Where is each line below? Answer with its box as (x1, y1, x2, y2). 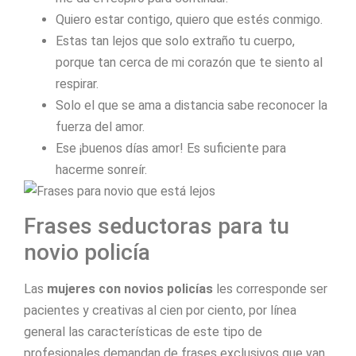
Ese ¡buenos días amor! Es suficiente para (56, 140, 286, 156)
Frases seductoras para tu (24, 213, 289, 240)
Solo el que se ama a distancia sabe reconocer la (56, 97, 327, 113)
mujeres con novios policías (47, 281, 213, 297)
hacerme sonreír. (56, 161, 147, 177)
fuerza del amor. (56, 118, 145, 134)
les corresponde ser (213, 281, 327, 297)
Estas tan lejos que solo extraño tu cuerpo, (56, 33, 295, 48)
